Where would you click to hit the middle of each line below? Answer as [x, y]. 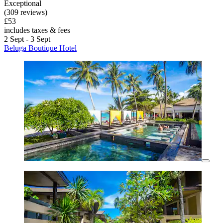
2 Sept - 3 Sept [27, 39]
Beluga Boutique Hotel [40, 48]
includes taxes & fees [37, 30]
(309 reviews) [26, 12]
